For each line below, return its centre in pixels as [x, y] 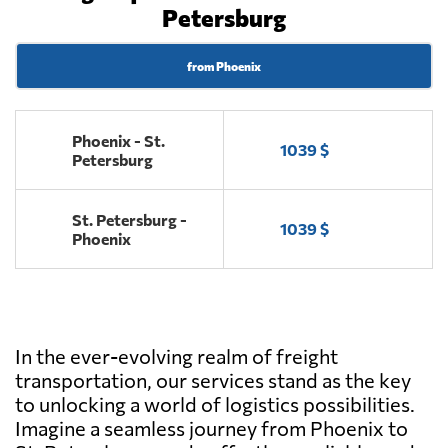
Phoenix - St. [118, 140]
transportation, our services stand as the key [213, 379]
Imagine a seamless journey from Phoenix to [211, 427]
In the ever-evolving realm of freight [176, 355]
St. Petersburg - [129, 219]
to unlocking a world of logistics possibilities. [215, 403]
